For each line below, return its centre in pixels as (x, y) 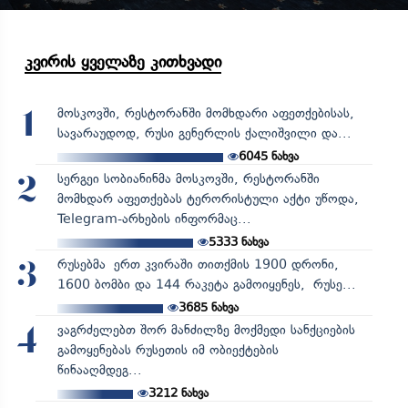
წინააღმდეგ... (99, 370)
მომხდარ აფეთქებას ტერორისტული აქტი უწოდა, (208, 199)
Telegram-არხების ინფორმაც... (154, 219)
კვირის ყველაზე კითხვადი (123, 61)
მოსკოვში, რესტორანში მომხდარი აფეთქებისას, (205, 113)
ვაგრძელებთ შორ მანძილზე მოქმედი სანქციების (206, 330)
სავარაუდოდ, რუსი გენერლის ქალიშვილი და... (204, 133)
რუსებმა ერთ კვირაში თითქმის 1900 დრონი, (198, 264)
